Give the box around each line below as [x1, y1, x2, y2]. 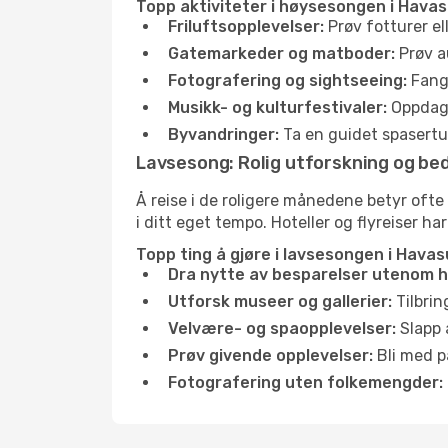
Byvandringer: [168, 125, 279, 144]
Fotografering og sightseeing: [168, 71, 407, 90]
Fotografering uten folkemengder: [168, 373, 443, 392]
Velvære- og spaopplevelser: [168, 319, 396, 338]
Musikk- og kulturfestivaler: [168, 98, 387, 117]
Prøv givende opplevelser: [168, 346, 373, 365]
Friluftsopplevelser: [168, 17, 324, 36]
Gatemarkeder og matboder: [168, 44, 395, 63]
